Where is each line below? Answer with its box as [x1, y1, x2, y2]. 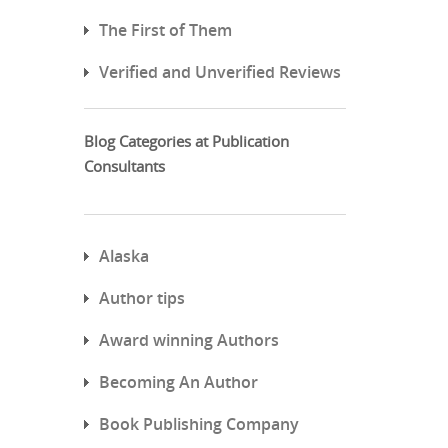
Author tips [98, 286, 185, 309]
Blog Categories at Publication [83, 130, 289, 151]
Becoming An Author [98, 370, 258, 393]
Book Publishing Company [98, 412, 299, 435]
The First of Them [98, 18, 232, 41]
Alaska [98, 244, 149, 267]
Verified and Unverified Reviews [98, 60, 341, 83]
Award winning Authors [98, 328, 279, 351]
